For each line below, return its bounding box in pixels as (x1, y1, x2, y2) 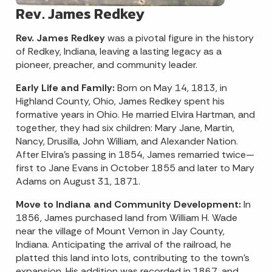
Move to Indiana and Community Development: (16, 198, 243, 211)
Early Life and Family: (16, 81, 117, 94)
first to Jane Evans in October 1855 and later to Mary (16, 161, 254, 174)
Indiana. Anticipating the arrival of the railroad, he (16, 238, 231, 251)
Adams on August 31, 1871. (16, 175, 140, 188)
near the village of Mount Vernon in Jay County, (16, 225, 225, 237)
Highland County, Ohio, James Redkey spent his (16, 95, 225, 107)
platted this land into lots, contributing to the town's (16, 251, 250, 264)
